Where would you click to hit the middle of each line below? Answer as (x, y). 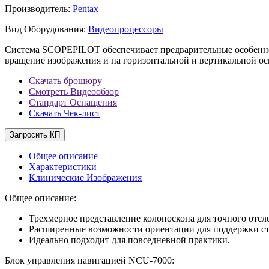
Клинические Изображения (85, 177)
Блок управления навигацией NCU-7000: (89, 260)
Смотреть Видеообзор (74, 91)
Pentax (86, 8)
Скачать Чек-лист (65, 113)
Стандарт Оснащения (73, 102)
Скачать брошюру (65, 80)
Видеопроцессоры (126, 29)
